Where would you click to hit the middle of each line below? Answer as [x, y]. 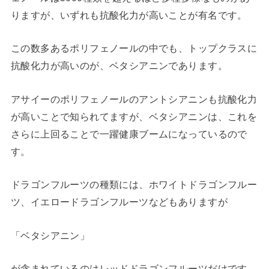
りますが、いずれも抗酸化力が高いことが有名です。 [129, 15]
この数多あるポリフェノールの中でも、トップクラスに [134, 48]
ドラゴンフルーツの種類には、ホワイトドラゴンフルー [134, 185]
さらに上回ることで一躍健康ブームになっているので [129, 134]
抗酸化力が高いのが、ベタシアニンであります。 [119, 66]
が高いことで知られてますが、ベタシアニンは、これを [134, 116]
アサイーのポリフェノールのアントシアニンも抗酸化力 [134, 99]
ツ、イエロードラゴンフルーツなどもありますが [119, 202]
